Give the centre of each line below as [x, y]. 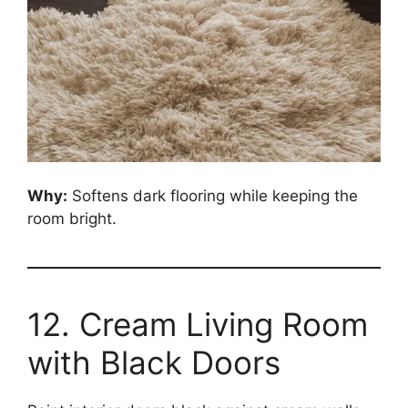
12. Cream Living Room [198, 324]
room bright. [72, 218]
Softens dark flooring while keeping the [213, 195]
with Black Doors [154, 362]
